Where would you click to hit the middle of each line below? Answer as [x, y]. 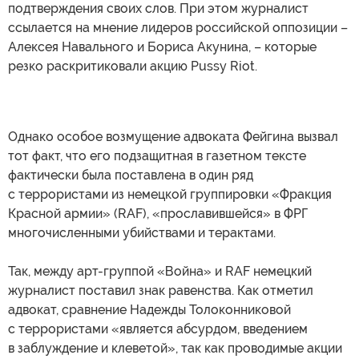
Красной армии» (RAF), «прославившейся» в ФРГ [158, 213]
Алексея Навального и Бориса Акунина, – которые [162, 46]
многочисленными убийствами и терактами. [142, 232]
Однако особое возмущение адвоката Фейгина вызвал [173, 136]
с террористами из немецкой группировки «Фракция [170, 194]
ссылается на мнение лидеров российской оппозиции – [178, 27]
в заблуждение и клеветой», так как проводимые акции [175, 348]
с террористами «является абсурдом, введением [158, 329]
